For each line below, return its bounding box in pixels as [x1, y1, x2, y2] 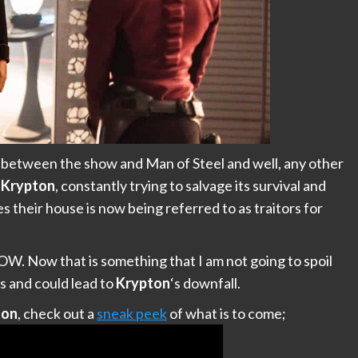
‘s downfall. [170, 274, 241, 292]
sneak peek [97, 304, 167, 323]
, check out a [18, 304, 97, 323]
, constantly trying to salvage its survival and [55, 177, 326, 195]
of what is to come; [167, 304, 286, 323]
